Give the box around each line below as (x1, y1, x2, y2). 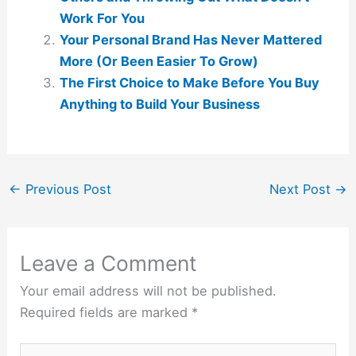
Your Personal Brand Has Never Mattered (59, 32, 322, 48)
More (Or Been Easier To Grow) (59, 53, 258, 70)
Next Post (269, 180, 335, 197)
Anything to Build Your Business (59, 96, 260, 113)
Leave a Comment (20, 250, 198, 277)
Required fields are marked (20, 304, 192, 321)
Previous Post (21, 180, 111, 197)
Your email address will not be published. (20, 283, 277, 300)
